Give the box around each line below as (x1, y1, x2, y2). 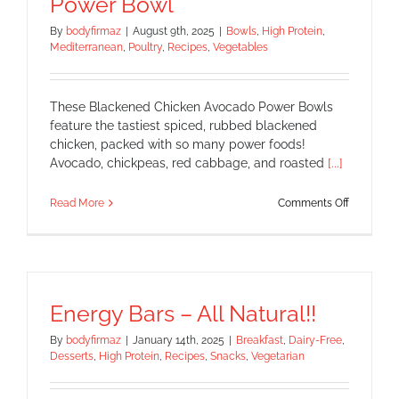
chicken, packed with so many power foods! (50, 136, 305, 151)
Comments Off (278, 196, 349, 209)
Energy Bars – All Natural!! (50, 299, 316, 327)
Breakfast (236, 333, 283, 346)
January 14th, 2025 (133, 333, 224, 346)
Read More (50, 196, 104, 209)
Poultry (128, 40, 162, 53)
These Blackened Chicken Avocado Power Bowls (50, 99, 333, 114)
